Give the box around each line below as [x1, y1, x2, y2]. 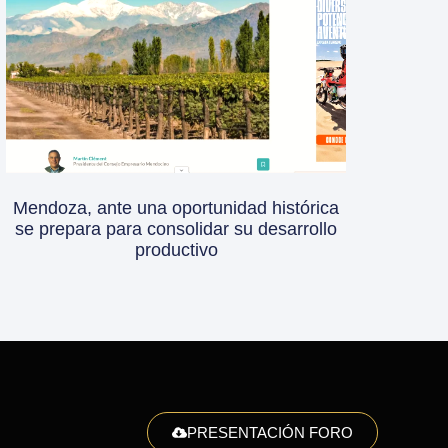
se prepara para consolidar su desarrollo [15, 218, 337, 239]
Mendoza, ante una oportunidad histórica [13, 197, 339, 218]
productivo [134, 239, 218, 260]
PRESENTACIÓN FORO [186, 423, 353, 441]
